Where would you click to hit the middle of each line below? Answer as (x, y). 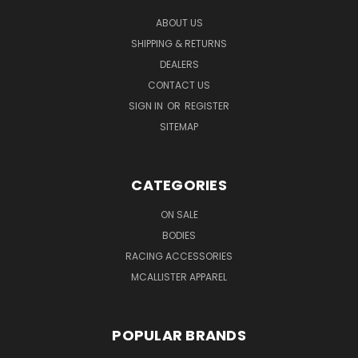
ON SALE (179, 214)
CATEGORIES (179, 185)
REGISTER (207, 105)
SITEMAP (179, 126)
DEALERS (179, 64)
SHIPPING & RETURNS (179, 43)
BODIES (179, 235)
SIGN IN (147, 105)
